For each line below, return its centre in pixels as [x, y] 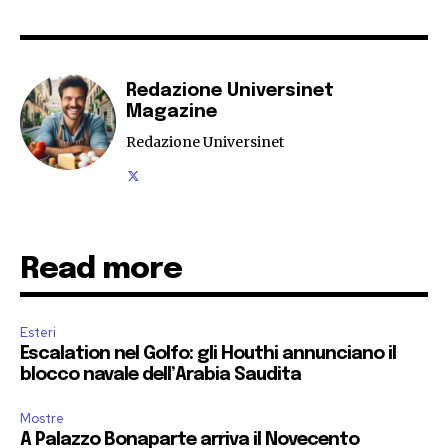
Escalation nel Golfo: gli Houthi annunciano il [208, 354]
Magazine [171, 112]
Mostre [42, 419]
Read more [101, 270]
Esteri [38, 333]
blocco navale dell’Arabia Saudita [160, 375]
